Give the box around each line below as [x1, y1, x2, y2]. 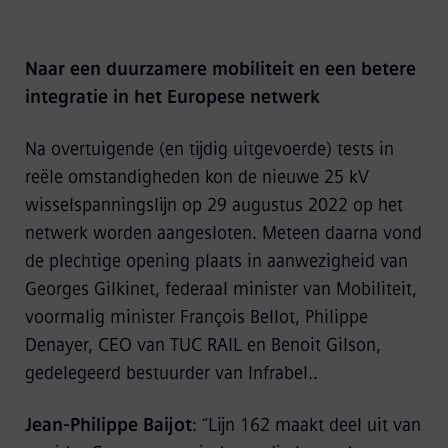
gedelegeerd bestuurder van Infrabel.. [24, 362, 318, 384]
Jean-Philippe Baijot [24, 414, 192, 436]
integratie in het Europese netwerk [24, 86, 320, 108]
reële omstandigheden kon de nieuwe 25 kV [24, 166, 369, 188]
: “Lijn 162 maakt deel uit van [191, 414, 421, 436]
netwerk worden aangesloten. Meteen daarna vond [24, 222, 422, 244]
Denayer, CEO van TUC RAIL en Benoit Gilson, [24, 334, 381, 356]
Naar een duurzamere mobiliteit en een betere [24, 58, 416, 80]
